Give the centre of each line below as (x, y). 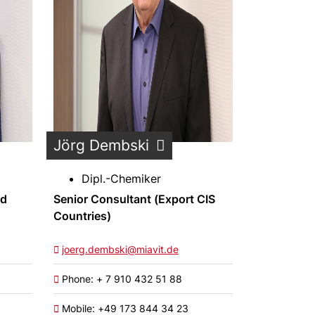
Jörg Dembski (101, 145)
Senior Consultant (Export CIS (134, 199)
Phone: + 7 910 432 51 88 (121, 279)
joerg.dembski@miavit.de (120, 249)
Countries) (82, 216)
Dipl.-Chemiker (121, 179)
